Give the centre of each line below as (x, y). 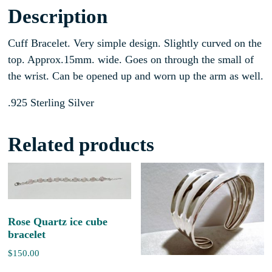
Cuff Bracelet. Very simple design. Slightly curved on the (135, 43)
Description (58, 16)
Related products (81, 144)
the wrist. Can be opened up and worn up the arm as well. (136, 76)
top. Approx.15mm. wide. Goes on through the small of (131, 59)
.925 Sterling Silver (51, 103)
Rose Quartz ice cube (58, 221)
